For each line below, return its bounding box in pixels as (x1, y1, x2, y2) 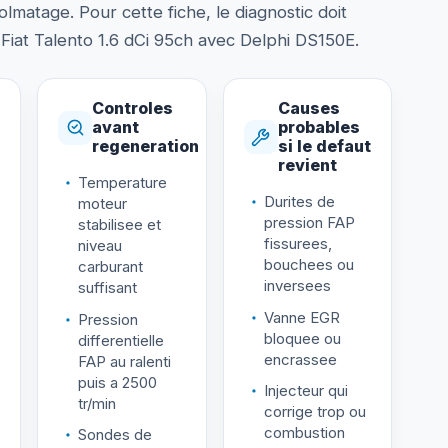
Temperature (78, 173, 167, 193)
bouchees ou (263, 255, 354, 275)
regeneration (92, 136, 199, 157)
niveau (78, 236, 122, 256)
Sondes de (78, 425, 152, 445)
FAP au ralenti (78, 351, 171, 371)
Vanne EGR (263, 307, 340, 327)
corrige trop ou (263, 402, 366, 422)
